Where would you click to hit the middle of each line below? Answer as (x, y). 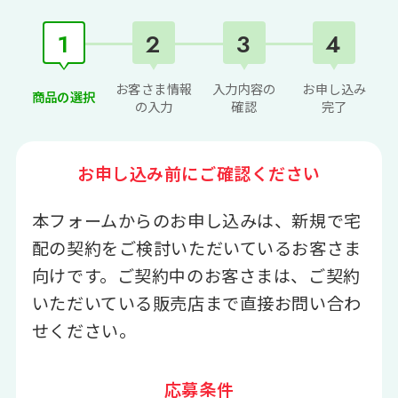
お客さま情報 (154, 88)
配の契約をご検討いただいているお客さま (196, 247)
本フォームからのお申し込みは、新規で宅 (196, 220)
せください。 (84, 330)
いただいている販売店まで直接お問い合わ (196, 302)
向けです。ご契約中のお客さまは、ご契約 (196, 275)
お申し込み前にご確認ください (199, 173)
